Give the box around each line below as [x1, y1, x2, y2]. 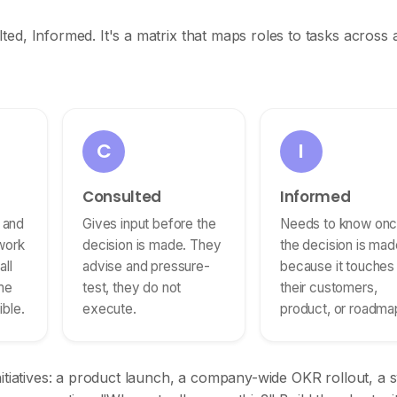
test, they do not [82, 279, 182, 296]
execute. [82, 300, 136, 317]
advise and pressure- [82, 258, 210, 275]
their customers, [280, 279, 378, 296]
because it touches [280, 258, 395, 275]
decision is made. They [82, 237, 222, 253]
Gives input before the [82, 215, 216, 232]
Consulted [82, 186, 161, 207]
